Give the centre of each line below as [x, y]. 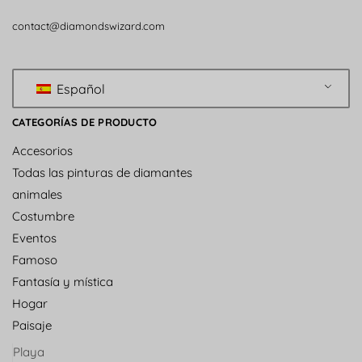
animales [37, 195]
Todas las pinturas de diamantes [102, 173]
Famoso [35, 260]
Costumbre [43, 217]
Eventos [34, 238]
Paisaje [32, 326]
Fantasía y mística [63, 282]
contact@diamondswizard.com [88, 25]
